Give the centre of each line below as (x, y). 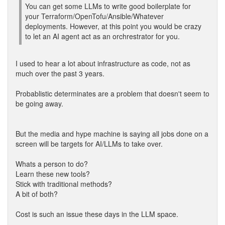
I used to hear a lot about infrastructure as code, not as (103, 63)
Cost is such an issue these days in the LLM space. (97, 214)
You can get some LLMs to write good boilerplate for (108, 6)
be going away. (39, 103)
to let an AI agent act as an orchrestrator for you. (102, 36)
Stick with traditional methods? (64, 184)
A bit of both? (37, 194)
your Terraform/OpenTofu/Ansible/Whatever (94, 16)
